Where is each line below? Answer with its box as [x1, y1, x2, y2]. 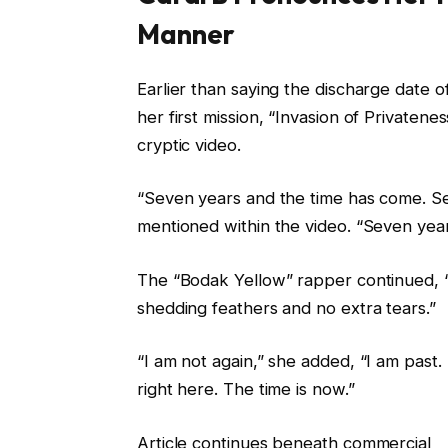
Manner [136, 17, 235, 52]
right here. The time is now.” [136, 379, 355, 400]
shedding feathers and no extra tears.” [136, 297, 436, 318]
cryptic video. [136, 134, 241, 155]
